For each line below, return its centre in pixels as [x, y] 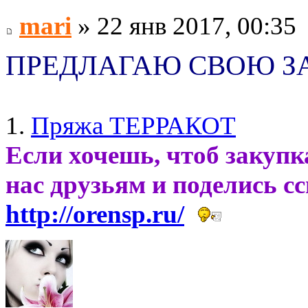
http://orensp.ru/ [95, 214]
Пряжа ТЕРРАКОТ [133, 126]
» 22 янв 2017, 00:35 [184, 26]
